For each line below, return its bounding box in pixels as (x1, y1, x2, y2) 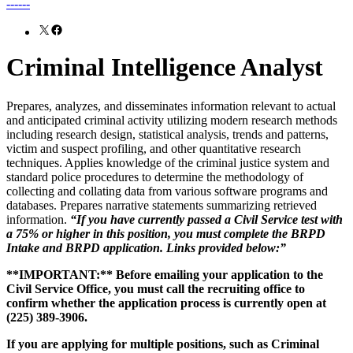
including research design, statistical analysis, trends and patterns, (6, 127, 329, 141)
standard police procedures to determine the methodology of (6, 169, 303, 184)
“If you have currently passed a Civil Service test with (70, 212, 343, 226)
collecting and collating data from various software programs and (6, 184, 328, 198)
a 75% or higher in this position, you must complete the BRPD (6, 226, 325, 240)
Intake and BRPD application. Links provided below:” (6, 240, 286, 255)
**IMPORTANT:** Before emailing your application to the (6, 267, 323, 281)
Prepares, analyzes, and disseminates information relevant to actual (6, 98, 336, 113)
